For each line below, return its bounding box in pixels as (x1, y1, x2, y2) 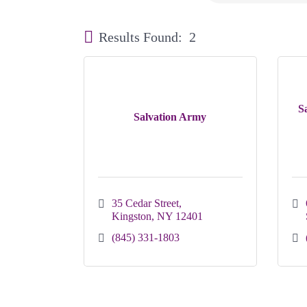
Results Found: (99, 29, 182, 45)
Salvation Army (134, 110, 207, 123)
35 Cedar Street (112, 197, 179, 209)
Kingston (112, 210, 151, 222)
